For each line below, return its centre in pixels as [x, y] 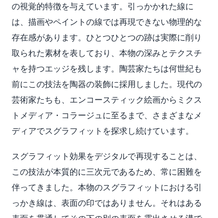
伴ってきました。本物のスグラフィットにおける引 [107, 187]
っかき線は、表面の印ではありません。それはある [107, 203]
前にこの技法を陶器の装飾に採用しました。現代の [107, 84]
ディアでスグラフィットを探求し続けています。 [103, 131]
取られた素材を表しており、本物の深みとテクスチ [107, 53]
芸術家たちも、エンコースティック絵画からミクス [107, 100]
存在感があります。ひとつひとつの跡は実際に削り [107, 37]
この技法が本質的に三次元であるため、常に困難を [107, 172]
